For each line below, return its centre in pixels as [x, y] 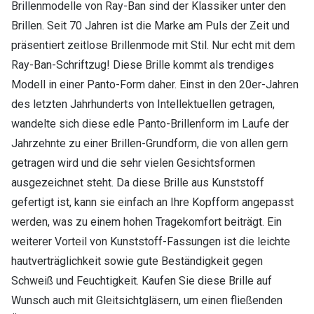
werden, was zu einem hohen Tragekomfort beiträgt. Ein [146, 222]
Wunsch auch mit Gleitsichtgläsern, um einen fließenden [147, 301]
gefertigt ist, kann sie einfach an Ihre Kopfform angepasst [152, 203]
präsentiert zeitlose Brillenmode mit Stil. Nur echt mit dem [153, 46]
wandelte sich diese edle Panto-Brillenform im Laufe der [150, 124]
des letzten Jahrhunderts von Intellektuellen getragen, [143, 104]
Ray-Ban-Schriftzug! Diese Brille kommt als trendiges [143, 65]
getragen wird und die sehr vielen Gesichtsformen [133, 163]
